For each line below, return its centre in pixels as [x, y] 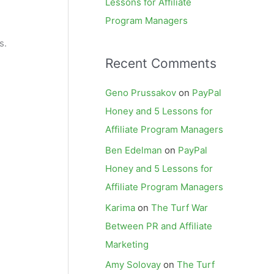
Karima [120, 207]
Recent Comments [161, 63]
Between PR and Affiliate [159, 226]
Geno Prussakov [141, 93]
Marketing [127, 244]
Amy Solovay [133, 265]
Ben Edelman [134, 150]
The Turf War [180, 207]
